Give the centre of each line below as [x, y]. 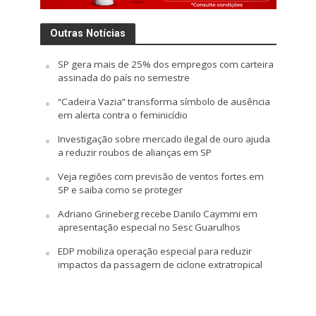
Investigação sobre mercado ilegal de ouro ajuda [164, 139]
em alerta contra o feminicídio [122, 115]
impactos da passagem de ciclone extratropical [160, 265]
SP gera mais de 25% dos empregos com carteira [165, 65]
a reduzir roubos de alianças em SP [134, 153]
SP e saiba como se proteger [120, 190]
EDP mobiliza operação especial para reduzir [154, 251]
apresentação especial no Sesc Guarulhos [149, 227]
